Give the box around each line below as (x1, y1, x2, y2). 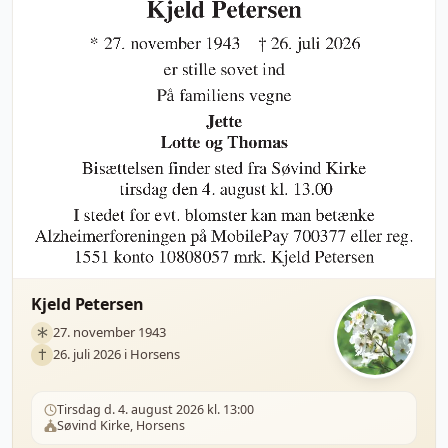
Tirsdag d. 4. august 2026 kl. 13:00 (57, 400, 254, 418)
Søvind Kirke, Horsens (57, 416, 185, 434)
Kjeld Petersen (31, 292, 144, 315)
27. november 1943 (53, 323, 166, 342)
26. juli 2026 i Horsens (53, 345, 180, 364)
